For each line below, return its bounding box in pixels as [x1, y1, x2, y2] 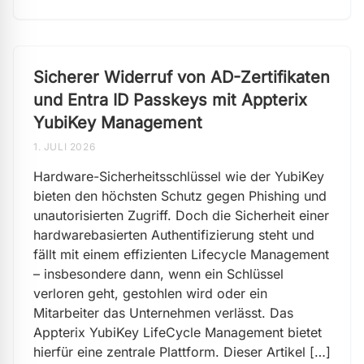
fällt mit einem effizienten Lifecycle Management [33, 246, 329, 262]
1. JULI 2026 [33, 141, 96, 153]
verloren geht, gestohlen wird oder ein [33, 285, 267, 301]
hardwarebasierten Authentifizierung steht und [33, 227, 314, 243]
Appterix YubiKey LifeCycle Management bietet [33, 324, 322, 340]
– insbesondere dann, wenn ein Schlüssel [33, 266, 284, 282]
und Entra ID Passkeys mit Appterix [33, 90, 307, 110]
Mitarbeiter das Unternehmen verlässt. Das [33, 305, 293, 321]
